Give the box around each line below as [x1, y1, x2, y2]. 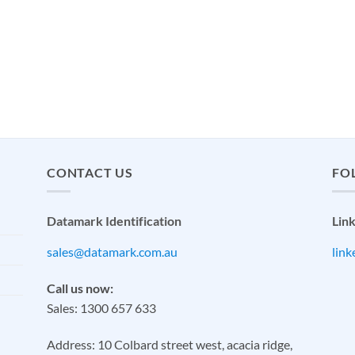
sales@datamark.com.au [47, 244, 177, 260]
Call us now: [47, 281, 113, 296]
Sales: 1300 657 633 [47, 300, 156, 316]
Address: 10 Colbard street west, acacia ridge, [47, 336, 292, 352]
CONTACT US [47, 164, 133, 180]
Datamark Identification [47, 213, 181, 229]
